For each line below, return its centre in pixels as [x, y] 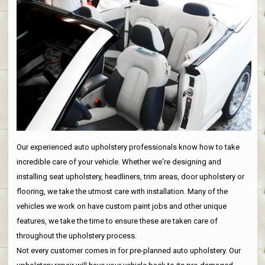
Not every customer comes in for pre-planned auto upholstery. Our [128, 251]
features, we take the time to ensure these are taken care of [117, 221]
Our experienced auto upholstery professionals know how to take [128, 147]
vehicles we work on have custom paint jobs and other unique [121, 206]
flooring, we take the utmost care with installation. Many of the [122, 192]
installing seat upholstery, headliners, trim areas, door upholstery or [130, 177]
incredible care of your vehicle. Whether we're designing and [119, 162]
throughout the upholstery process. [76, 236]
